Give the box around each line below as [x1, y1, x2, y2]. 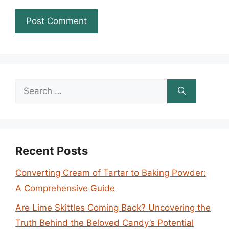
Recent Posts [15, 144, 88, 157]
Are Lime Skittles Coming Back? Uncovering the [15, 202, 211, 213]
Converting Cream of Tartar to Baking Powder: [15, 167, 206, 178]
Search [15, 81, 43, 91]
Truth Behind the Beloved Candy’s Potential [15, 218, 194, 228]
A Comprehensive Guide [15, 182, 115, 193]
